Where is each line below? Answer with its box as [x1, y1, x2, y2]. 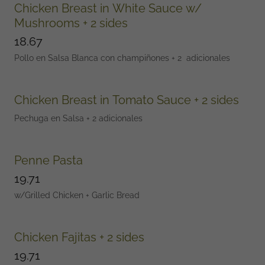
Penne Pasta [14, 153, 83, 167]
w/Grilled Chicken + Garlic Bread [14, 190, 142, 200]
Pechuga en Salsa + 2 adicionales [14, 114, 143, 123]
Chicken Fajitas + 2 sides [14, 230, 144, 244]
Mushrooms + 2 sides [83, 16, 128, 30]
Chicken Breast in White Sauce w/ [14, 1, 186, 15]
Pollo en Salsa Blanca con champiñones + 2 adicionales [14, 53, 232, 63]
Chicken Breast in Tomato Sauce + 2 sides [14, 93, 239, 107]
